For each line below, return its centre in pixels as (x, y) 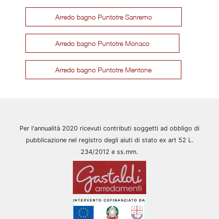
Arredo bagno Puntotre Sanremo (104, 17)
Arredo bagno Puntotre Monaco (103, 43)
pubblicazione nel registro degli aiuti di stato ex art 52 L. (109, 140)
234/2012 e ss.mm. (109, 152)
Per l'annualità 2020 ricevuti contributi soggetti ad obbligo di (109, 128)
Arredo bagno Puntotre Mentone (104, 69)
